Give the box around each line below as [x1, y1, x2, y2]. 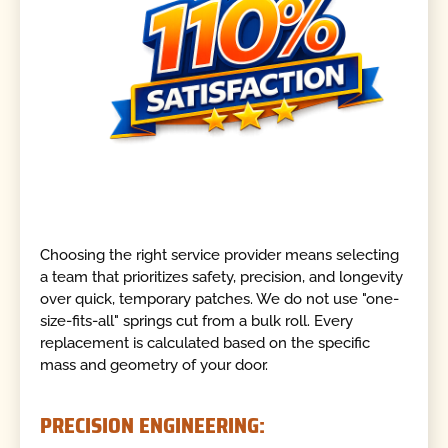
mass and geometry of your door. [40, 356, 269, 375]
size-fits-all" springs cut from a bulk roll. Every [40, 312, 354, 331]
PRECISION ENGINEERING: [40, 408, 266, 442]
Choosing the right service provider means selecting [40, 246, 400, 265]
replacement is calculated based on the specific [40, 334, 371, 353]
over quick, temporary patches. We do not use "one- [40, 290, 400, 309]
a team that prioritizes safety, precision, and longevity [40, 268, 404, 287]
